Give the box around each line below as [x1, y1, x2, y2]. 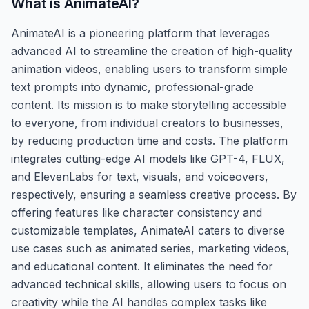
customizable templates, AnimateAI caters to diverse [11, 223, 285, 237]
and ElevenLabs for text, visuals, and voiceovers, [11, 169, 268, 183]
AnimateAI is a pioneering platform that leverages [11, 26, 270, 40]
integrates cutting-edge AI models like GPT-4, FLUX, [11, 151, 285, 166]
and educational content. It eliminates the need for [11, 259, 273, 273]
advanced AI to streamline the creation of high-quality [11, 43, 292, 58]
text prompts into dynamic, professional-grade [11, 79, 254, 94]
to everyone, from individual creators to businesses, [11, 115, 283, 130]
